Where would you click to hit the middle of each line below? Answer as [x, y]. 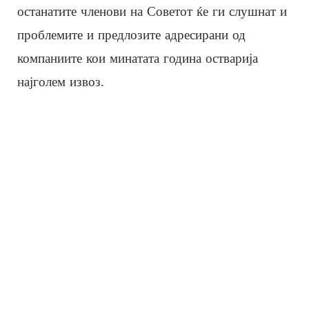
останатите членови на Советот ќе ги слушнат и [152, 11]
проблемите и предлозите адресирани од [131, 34]
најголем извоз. [61, 81]
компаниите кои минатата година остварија [138, 58]
